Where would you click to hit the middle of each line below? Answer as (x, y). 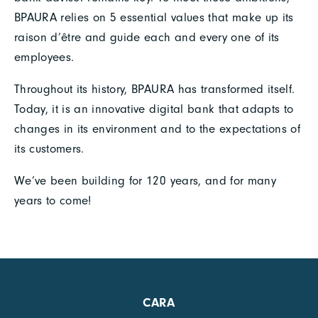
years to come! (53, 200)
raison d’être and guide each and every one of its (147, 37)
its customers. (49, 148)
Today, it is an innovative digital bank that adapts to (154, 109)
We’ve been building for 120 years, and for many (145, 180)
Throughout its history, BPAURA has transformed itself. (155, 89)
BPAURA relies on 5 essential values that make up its (154, 17)
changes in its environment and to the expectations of (158, 128)
